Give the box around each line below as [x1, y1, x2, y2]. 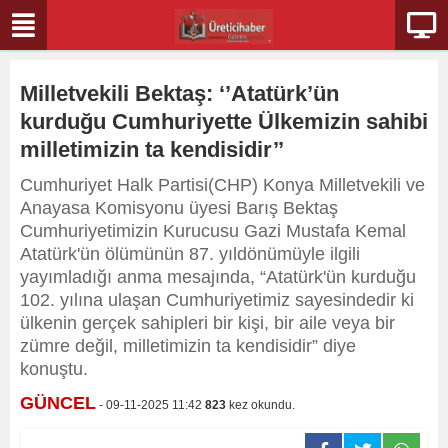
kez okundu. [226, 398, 295, 412]
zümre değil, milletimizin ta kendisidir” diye [20, 336, 356, 356]
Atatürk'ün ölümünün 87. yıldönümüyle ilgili [20, 244, 360, 264]
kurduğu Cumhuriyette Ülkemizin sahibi [20, 109, 428, 134]
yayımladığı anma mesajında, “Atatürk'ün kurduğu [20, 267, 416, 287]
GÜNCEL [20, 393, 96, 413]
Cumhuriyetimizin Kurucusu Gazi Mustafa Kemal [20, 221, 406, 241]
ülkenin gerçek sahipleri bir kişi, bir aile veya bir [20, 313, 395, 333]
